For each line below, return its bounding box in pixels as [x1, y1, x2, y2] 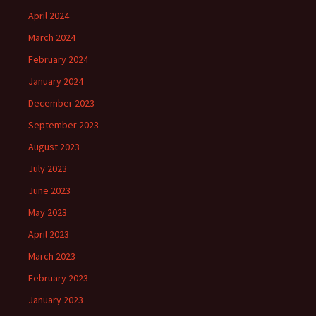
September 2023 [28, 119, 99, 132]
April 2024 [28, 9, 69, 23]
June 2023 [28, 184, 71, 197]
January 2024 [28, 75, 83, 88]
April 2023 [28, 228, 69, 241]
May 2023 [28, 206, 67, 219]
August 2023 [28, 140, 80, 154]
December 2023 [28, 97, 95, 110]
